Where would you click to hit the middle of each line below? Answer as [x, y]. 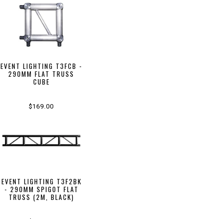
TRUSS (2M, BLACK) [41, 197]
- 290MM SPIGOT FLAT [41, 189]
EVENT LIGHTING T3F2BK [41, 182]
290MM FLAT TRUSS [42, 74]
